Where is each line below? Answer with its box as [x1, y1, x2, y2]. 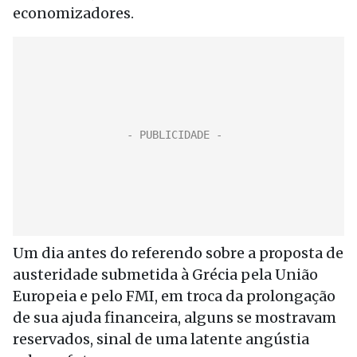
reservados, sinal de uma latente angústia [13, 330, 309, 348]
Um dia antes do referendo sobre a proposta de [13, 244, 343, 262]
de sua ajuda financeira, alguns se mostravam [13, 308, 336, 327]
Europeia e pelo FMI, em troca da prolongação [13, 287, 335, 305]
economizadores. [13, 4, 134, 22]
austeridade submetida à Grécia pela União [13, 265, 318, 284]
